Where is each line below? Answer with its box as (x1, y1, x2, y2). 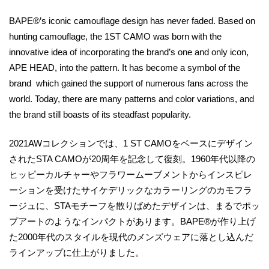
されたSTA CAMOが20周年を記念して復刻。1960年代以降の (9, 154, 255, 165)
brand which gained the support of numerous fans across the (9, 77, 248, 88)
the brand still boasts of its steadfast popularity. (9, 109, 191, 119)
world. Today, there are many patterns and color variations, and (9, 93, 254, 104)
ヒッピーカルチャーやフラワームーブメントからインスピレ (9, 169, 252, 180)
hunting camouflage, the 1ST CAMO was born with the (9, 31, 222, 41)
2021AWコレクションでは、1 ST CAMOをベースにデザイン (9, 138, 253, 149)
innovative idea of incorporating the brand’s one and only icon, (9, 46, 249, 57)
